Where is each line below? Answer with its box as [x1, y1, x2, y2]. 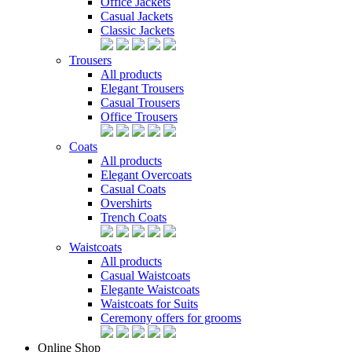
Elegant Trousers [101, 82, 184, 95]
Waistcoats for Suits [101, 297, 198, 310]
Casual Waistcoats [101, 269, 190, 282]
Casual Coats [101, 182, 166, 196]
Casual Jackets [101, 9, 173, 23]
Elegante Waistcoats [101, 283, 200, 296]
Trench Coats [101, 211, 167, 224]
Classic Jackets [101, 24, 174, 37]
